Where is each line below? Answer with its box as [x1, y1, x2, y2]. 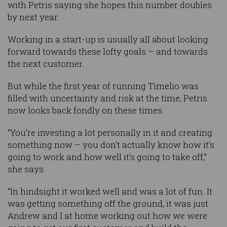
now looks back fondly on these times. [8, 104, 164, 117]
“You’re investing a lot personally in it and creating [8, 127, 212, 139]
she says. [8, 163, 46, 175]
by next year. [8, 11, 59, 23]
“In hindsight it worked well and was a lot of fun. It [8, 185, 212, 198]
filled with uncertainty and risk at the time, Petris [8, 92, 207, 104]
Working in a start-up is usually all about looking [8, 33, 208, 46]
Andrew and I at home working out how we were [8, 210, 207, 222]
